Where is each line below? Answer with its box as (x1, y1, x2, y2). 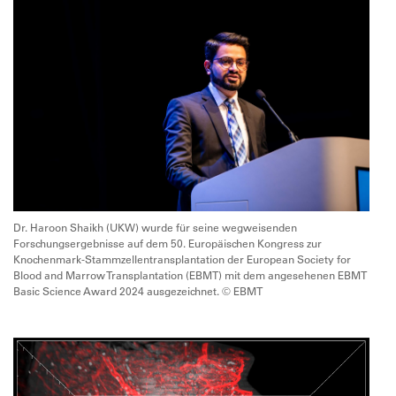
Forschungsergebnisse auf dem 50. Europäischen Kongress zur (13, 235, 322, 250)
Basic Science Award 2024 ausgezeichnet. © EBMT (13, 283, 263, 298)
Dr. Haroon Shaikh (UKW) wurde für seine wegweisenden (13, 219, 297, 234)
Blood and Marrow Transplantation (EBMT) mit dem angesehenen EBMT (13, 267, 367, 282)
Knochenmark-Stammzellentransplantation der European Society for (13, 251, 351, 266)
